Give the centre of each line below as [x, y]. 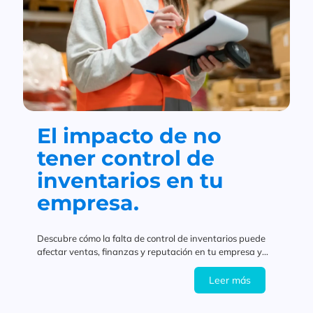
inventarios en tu [130, 181]
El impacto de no [129, 136]
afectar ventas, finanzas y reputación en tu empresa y [150, 252]
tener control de [126, 159]
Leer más [230, 281]
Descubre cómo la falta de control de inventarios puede [151, 239]
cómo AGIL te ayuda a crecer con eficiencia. [126, 265]
